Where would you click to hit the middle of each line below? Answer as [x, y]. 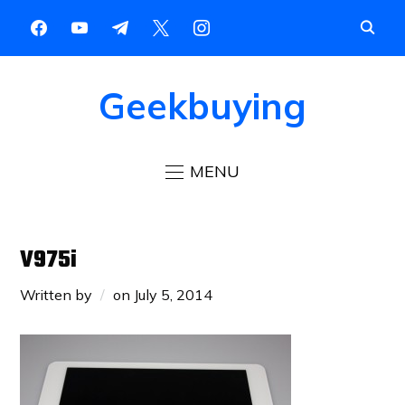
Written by [58, 294]
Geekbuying [202, 106]
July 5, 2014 [174, 294]
